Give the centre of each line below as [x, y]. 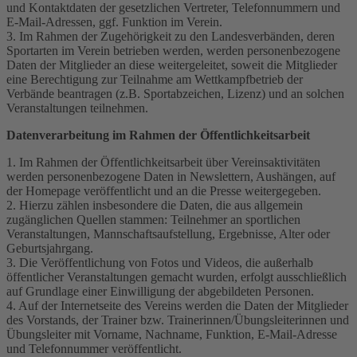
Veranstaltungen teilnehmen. [77, 108]
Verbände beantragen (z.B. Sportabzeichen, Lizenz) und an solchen [175, 93]
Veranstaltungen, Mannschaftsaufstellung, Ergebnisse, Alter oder [168, 233]
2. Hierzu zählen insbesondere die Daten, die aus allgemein [155, 205]
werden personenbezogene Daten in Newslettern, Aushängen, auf [171, 176]
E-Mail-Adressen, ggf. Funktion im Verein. [114, 22]
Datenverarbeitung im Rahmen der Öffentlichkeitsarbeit [158, 135]
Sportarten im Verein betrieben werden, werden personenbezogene [173, 50]
